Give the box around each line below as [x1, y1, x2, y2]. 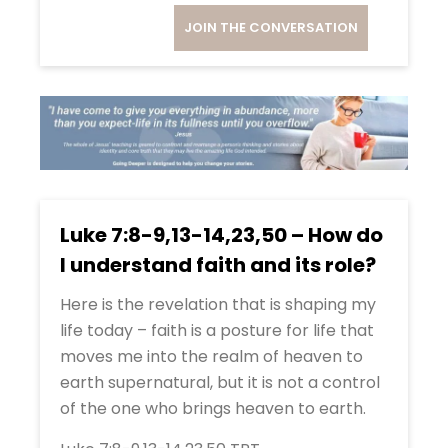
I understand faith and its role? [60, 251, 376, 280]
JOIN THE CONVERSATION [184, 17, 358, 37]
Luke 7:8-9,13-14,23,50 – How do [60, 221, 383, 250]
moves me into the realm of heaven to [60, 345, 363, 369]
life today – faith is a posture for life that [60, 319, 374, 343]
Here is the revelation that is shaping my [60, 293, 376, 317]
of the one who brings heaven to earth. [60, 397, 366, 421]
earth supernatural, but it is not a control [60, 371, 380, 395]
